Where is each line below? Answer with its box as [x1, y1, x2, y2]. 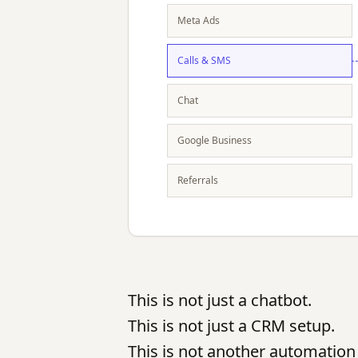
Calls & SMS [177, 54, 231, 67]
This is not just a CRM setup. [128, 315, 335, 336]
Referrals [177, 173, 218, 187]
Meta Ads [177, 14, 220, 27]
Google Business [177, 133, 252, 147]
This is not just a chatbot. [128, 289, 312, 311]
